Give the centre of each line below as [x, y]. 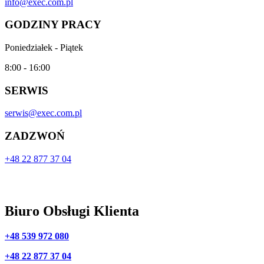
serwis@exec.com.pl [43, 113]
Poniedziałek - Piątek [44, 48]
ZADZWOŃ [35, 136]
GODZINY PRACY [53, 25]
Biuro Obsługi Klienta [72, 211]
